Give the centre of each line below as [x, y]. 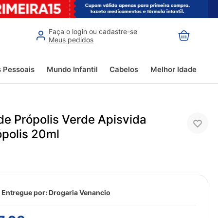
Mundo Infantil [72, 69]
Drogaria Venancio [80, 193]
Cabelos [124, 69]
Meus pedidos [71, 39]
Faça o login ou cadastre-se [93, 31]
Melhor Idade [173, 69]
